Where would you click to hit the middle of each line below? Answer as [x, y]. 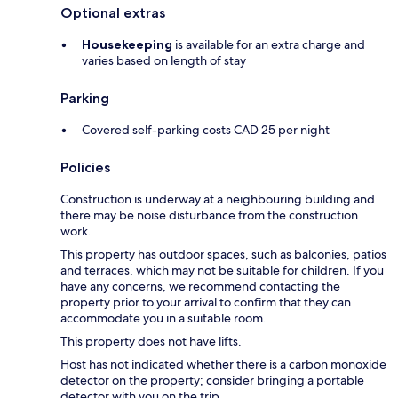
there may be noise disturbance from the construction [209, 215]
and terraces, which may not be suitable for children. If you [222, 271]
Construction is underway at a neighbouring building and [218, 199]
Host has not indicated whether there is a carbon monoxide [223, 365]
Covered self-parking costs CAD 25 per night [206, 130]
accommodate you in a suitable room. [163, 318]
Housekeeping [127, 45]
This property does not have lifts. [151, 342]
